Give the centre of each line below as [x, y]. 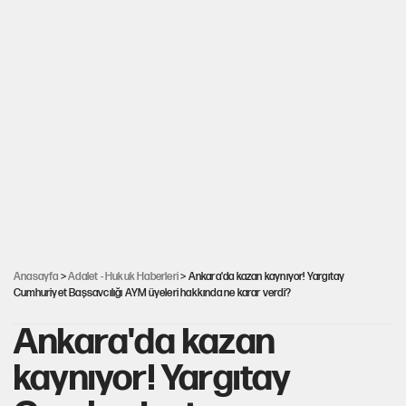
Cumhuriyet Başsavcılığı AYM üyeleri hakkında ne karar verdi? [152, 293]
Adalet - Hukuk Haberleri [124, 277]
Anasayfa [36, 277]
